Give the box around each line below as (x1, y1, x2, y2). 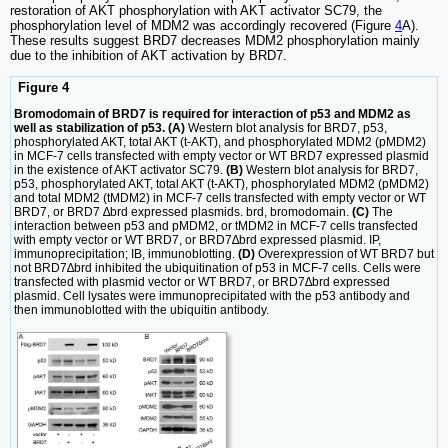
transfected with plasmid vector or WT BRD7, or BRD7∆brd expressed (14, 274, 390, 289)
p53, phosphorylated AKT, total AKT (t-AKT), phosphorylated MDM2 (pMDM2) (14, 176, 429, 191)
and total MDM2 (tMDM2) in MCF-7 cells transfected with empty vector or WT (14, 190, 426, 205)
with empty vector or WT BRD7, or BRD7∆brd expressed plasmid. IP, (14, 232, 381, 247)
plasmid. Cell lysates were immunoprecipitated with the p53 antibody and (14, 288, 410, 303)
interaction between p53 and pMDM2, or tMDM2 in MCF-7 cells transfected (14, 218, 418, 233)
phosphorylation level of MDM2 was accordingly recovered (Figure (10, 17, 395, 33)
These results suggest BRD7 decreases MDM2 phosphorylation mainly (10, 32, 420, 48)
